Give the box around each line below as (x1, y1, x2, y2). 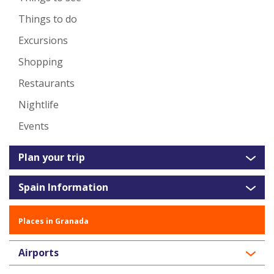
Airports (18, 246, 59, 260)
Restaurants (18, 76, 75, 91)
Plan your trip (18, 150, 85, 165)
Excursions (18, 34, 68, 48)
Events (18, 119, 49, 133)
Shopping (18, 55, 63, 69)
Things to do (18, 12, 77, 26)
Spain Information (18, 180, 108, 194)
